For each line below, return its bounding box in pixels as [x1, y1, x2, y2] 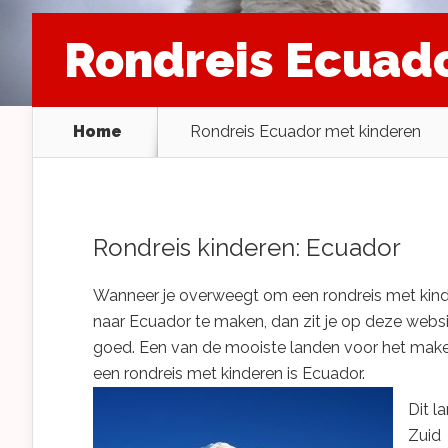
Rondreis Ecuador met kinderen [190, 122, 421, 141]
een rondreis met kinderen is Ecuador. [93, 364, 365, 383]
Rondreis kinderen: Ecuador [93, 233, 401, 262]
